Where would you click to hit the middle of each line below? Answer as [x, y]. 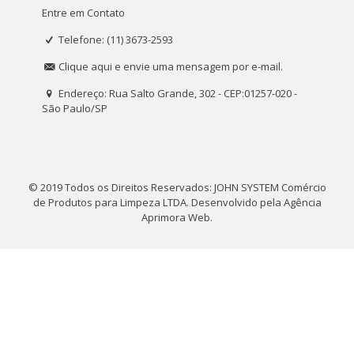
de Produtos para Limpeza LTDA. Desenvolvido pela [158, 202]
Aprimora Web [176, 217]
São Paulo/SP [75, 108]
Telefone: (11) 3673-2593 [116, 40]
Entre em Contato [83, 13]
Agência [302, 202]
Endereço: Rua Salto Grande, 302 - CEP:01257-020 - [178, 93]
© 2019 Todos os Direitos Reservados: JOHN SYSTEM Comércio [177, 187]
